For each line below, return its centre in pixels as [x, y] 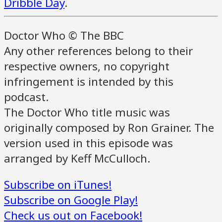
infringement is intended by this [89, 82]
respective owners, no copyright [87, 66]
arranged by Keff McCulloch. [77, 159]
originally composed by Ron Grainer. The [109, 128]
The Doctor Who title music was [87, 112]
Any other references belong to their [98, 51]
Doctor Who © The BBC [64, 36]
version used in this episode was [88, 143]
